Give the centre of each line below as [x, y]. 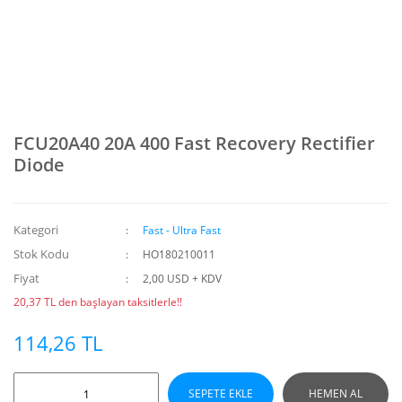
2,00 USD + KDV [183, 279]
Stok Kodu [41, 254]
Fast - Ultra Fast [182, 230]
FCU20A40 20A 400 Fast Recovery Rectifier [194, 143]
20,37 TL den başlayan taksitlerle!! [98, 302]
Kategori [36, 230]
